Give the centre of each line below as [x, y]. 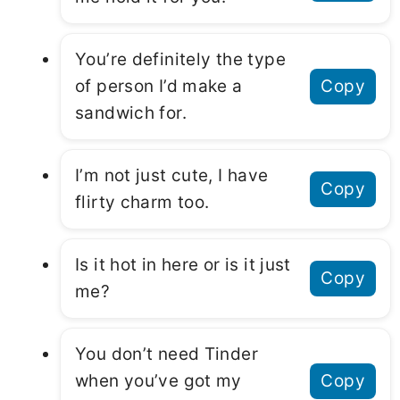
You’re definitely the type [180, 60]
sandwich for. [131, 113]
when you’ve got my [158, 381]
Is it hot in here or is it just [183, 265]
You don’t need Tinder [167, 354]
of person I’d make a [159, 87]
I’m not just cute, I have [172, 176]
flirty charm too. [142, 203]
